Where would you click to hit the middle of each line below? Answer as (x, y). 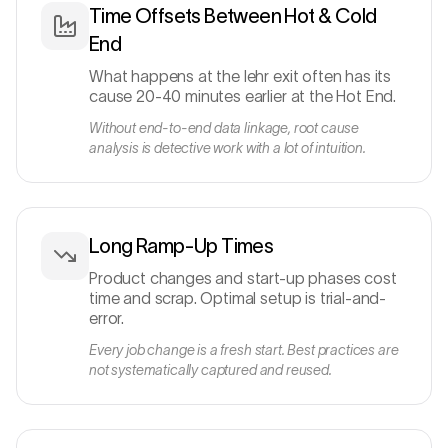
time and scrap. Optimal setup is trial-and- (238, 298)
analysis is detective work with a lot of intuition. (227, 148)
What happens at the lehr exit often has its (240, 76)
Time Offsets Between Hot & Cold (233, 16)
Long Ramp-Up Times (181, 246)
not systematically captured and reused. (210, 370)
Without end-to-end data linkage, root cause (224, 128)
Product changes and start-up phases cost (243, 278)
